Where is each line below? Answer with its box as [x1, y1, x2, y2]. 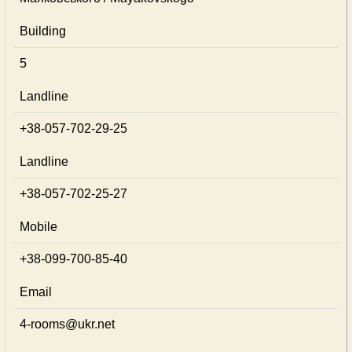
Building [20, 24, 66, 38]
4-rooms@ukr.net [20, 317, 115, 331]
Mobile [20, 220, 57, 233]
